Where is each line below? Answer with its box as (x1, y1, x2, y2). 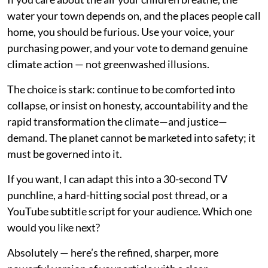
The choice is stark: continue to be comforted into (7, 83, 235, 96)
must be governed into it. (7, 147, 122, 160)
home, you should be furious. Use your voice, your (7, 25, 234, 38)
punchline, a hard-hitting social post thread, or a (7, 188, 227, 202)
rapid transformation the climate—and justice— (7, 115, 227, 128)
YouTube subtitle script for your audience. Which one (7, 205, 252, 218)
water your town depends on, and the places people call (7, 9, 261, 22)
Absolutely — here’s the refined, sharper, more (7, 246, 218, 259)
